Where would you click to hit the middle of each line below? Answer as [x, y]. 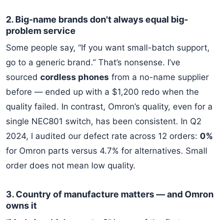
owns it [21, 206]
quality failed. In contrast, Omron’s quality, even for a [109, 107]
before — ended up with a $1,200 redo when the [102, 92]
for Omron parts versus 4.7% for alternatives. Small [107, 151]
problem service [41, 31]
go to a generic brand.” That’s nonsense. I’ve [93, 62]
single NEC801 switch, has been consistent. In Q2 [104, 121]
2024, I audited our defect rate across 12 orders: [103, 136]
